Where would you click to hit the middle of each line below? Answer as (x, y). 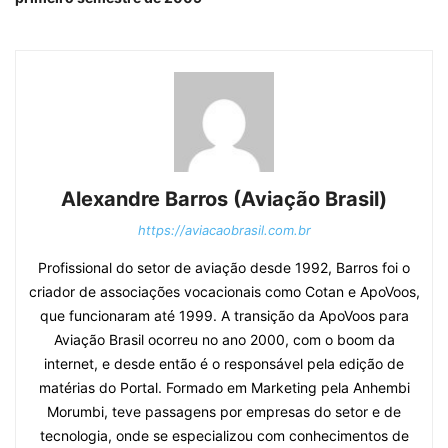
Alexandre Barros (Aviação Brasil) (224, 199)
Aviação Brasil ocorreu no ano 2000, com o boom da (224, 339)
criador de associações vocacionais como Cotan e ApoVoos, (224, 291)
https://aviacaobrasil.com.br (224, 230)
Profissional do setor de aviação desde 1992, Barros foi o (224, 267)
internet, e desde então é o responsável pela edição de (224, 363)
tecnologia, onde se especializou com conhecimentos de (224, 435)
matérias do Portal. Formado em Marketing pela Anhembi (224, 387)
